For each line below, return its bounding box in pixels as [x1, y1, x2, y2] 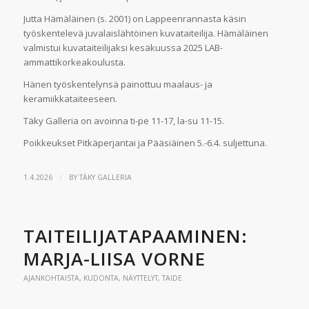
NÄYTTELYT [122, 273, 158, 283]
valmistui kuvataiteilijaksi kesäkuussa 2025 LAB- [23, 41, 223, 54]
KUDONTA [83, 273, 119, 283]
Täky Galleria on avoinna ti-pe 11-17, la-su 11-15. [23, 114, 226, 128]
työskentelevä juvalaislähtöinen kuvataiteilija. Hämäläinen [23, 27, 268, 39]
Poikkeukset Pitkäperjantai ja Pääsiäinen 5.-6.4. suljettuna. [23, 137, 269, 150]
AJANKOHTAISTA [23, 273, 79, 283]
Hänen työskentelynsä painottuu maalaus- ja [23, 78, 212, 91]
